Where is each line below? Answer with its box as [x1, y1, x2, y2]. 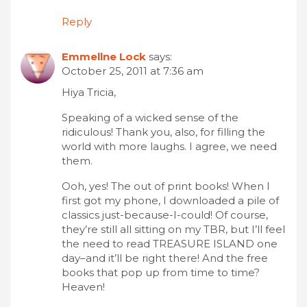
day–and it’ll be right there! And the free [62, 251, 268, 265]
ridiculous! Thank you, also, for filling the [62, 125, 265, 138]
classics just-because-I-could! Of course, [62, 208, 268, 221]
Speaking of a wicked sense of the [62, 110, 238, 124]
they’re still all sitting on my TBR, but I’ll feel [62, 222, 285, 236]
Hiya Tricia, [62, 85, 116, 99]
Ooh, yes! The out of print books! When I [62, 179, 270, 193]
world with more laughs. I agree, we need [62, 139, 277, 153]
